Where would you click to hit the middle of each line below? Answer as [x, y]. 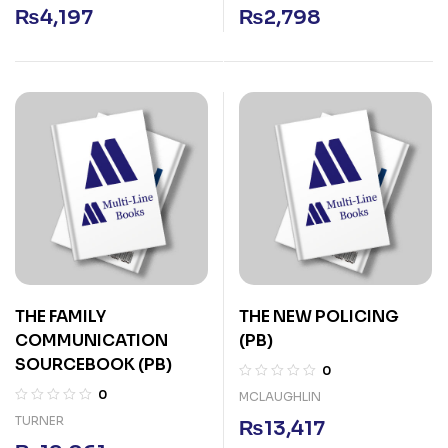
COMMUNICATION [91, 340]
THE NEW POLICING [319, 316]
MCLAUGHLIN [280, 396]
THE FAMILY [60, 316]
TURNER [39, 420]
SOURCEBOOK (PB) [95, 364]
